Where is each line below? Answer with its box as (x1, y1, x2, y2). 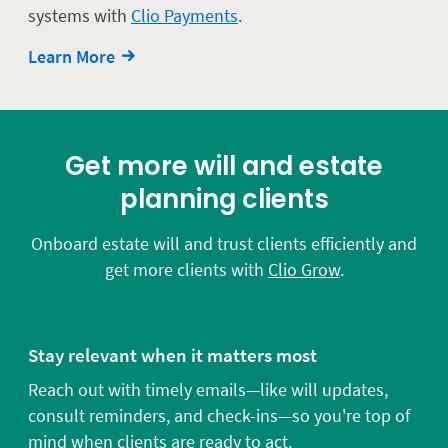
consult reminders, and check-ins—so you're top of (28, 403, 410, 427)
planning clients (119, 180, 329, 217)
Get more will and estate (65, 147, 383, 184)
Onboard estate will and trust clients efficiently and (31, 231, 417, 255)
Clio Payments (131, 3, 238, 27)
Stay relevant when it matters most (28, 342, 317, 367)
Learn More (28, 44, 115, 68)
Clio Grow (267, 257, 340, 281)
